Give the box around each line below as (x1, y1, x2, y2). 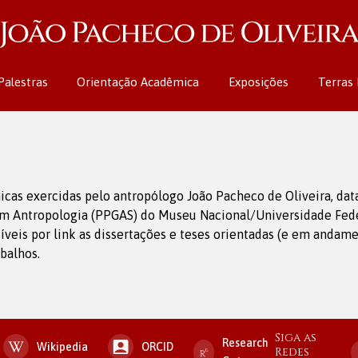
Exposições (229, 75, 288, 89)
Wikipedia (37, 340, 88, 353)
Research (222, 336, 269, 349)
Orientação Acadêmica (77, 75, 200, 89)
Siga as (275, 330, 317, 345)
